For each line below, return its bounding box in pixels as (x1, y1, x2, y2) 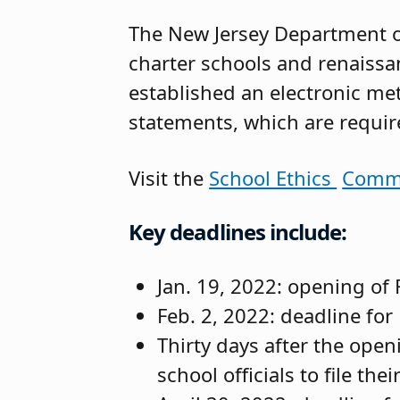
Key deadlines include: (129, 216, 347, 246)
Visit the (129, 163, 210, 191)
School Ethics (209, 163, 337, 191)
